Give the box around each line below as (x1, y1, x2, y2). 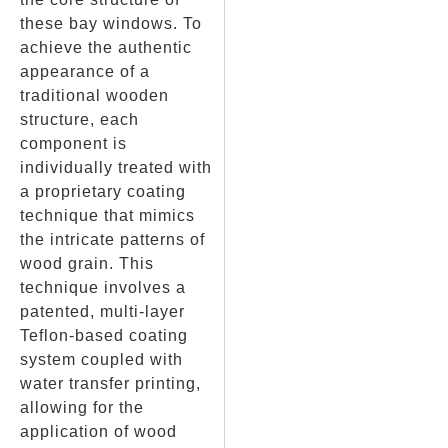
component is (20, 135, 127, 153)
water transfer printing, (20, 375, 201, 393)
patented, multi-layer (20, 303, 185, 321)
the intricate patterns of (20, 231, 205, 249)
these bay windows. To (20, 15, 202, 33)
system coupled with (20, 351, 183, 369)
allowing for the (20, 399, 144, 417)
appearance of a (20, 63, 150, 81)
